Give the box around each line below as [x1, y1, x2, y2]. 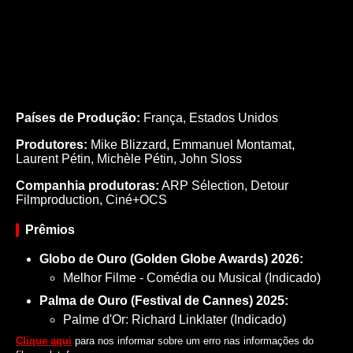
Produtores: [16, 137, 87, 151]
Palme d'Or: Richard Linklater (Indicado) [63, 312, 286, 326]
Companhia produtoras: [16, 178, 159, 192]
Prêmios [25, 222, 75, 236]
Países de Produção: [16, 110, 140, 124]
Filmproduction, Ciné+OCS [16, 192, 167, 206]
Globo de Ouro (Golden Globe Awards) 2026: [39, 251, 303, 266]
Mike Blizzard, [91, 137, 173, 151]
